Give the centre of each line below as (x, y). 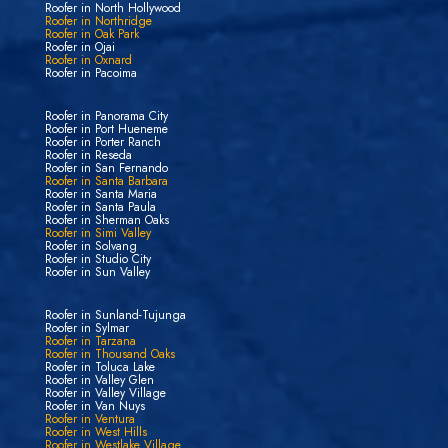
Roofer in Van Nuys (94, 406)
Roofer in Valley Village (105, 393)
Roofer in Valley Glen (99, 380)
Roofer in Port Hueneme (106, 129)
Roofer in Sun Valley (97, 272)
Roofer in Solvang (90, 246)
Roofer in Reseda (88, 155)
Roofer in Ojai (79, 47)
